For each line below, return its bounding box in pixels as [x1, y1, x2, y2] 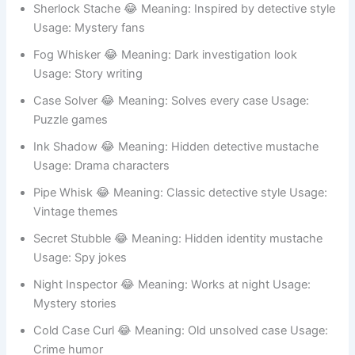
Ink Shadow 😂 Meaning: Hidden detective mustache [33, 156, 319, 171]
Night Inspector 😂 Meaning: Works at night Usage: [33, 294, 311, 309]
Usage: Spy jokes [33, 267, 128, 282]
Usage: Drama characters [33, 175, 170, 190]
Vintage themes [33, 221, 119, 236]
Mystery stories [33, 313, 117, 328]
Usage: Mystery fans [33, 37, 146, 52]
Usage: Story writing [33, 83, 143, 98]
